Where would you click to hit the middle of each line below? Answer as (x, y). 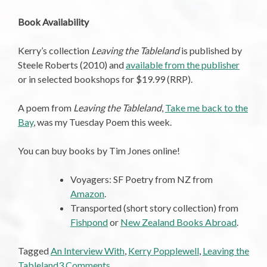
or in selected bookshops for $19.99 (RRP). (105, 79)
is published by (211, 50)
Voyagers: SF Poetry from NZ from (142, 179)
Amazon (87, 193)
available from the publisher (183, 64)
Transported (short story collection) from (154, 207)
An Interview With (88, 250)
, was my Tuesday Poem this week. (103, 122)
